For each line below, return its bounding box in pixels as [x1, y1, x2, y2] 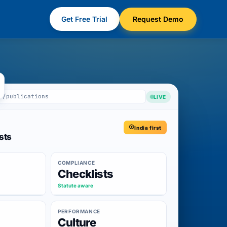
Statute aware [58, 182, 94, 188]
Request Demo [132, 14, 183, 23]
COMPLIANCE [58, 160, 95, 166]
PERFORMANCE [58, 208, 100, 214]
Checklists [58, 167, 113, 180]
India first [134, 124, 162, 131]
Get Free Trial [61, 14, 108, 23]
